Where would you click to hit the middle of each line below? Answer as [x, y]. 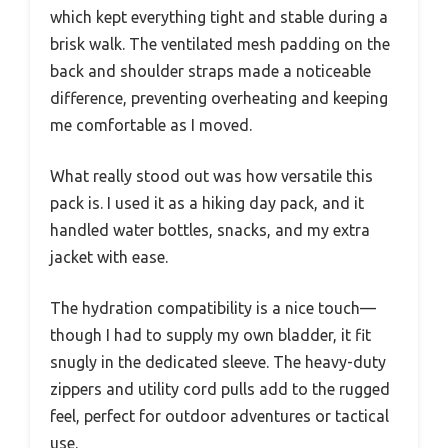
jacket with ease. [109, 256]
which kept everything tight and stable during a [219, 16]
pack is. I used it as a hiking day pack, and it [207, 202]
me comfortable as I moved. [151, 124]
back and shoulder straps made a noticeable [210, 70]
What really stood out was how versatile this [211, 175]
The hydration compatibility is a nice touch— [213, 307]
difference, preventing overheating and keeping [219, 97]
